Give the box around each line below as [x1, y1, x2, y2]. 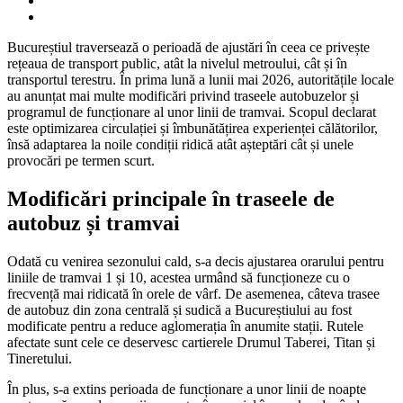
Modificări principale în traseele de [7, 186, 335, 210]
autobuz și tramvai [7, 210, 180, 235]
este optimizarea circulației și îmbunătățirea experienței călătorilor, [7, 120, 378, 136]
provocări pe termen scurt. [7, 152, 155, 168]
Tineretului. [7, 350, 72, 366]
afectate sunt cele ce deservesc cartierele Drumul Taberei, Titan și [7, 334, 375, 350]
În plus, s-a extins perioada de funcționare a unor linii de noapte [7, 381, 366, 397]
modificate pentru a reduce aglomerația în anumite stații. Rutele [7, 318, 363, 334]
